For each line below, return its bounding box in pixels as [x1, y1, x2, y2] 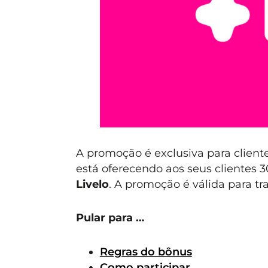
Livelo [75, 177, 109, 190]
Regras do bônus [99, 245, 192, 258]
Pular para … [75, 211, 144, 224]
